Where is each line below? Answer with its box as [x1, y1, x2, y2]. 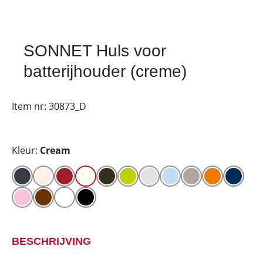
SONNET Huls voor [23, 42, 166, 60]
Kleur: [12, 144, 40, 157]
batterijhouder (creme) [23, 62, 187, 80]
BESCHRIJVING [12, 235, 91, 247]
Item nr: [12, 100, 49, 113]
